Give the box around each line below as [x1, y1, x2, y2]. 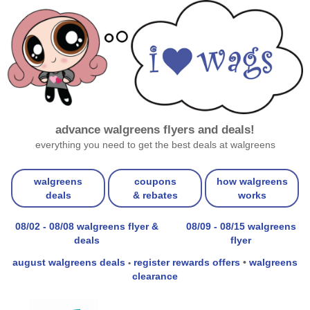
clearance [132, 270, 178, 282]
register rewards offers [134, 256, 243, 268]
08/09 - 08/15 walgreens [185, 220, 296, 232]
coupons [134, 175, 176, 187]
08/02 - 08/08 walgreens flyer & [15, 220, 158, 232]
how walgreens [216, 175, 288, 187]
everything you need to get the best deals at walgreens [35, 139, 275, 151]
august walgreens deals [12, 256, 128, 268]
